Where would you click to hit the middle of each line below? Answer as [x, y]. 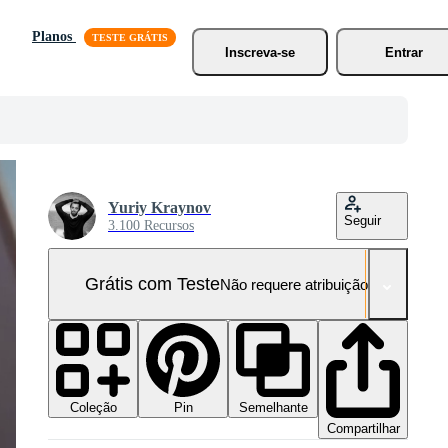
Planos [53, 36]
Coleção [93, 407]
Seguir [362, 220]
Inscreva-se [259, 52]
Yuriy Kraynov [159, 207]
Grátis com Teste [152, 283]
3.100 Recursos [151, 225]
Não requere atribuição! [295, 284]
